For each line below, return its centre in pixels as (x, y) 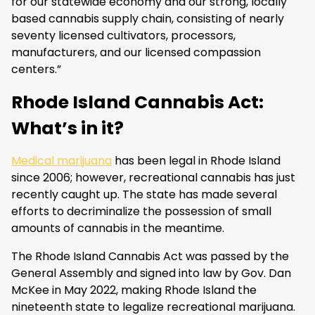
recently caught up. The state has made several (144, 194)
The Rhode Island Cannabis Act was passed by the (150, 256)
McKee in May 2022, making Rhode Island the (134, 290)
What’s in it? (69, 128)
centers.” (36, 69)
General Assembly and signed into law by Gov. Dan (151, 273)
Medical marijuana (62, 161)
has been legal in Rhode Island (196, 161)
